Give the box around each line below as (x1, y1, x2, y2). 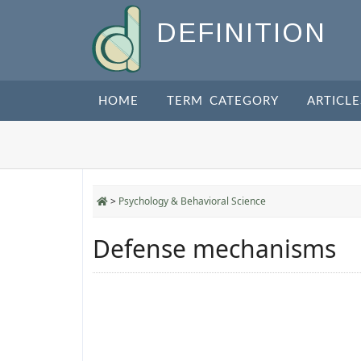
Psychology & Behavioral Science (118, 194, 266, 208)
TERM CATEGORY (167, 95, 279, 107)
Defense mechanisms (93, 232, 336, 265)
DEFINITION (156, 18, 326, 48)
